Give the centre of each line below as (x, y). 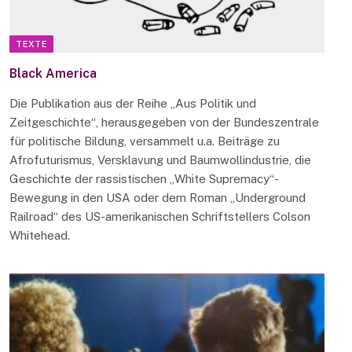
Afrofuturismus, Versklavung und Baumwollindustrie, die (161, 160)
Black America (53, 74)
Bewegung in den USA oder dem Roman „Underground (158, 198)
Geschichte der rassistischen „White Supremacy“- (145, 179)
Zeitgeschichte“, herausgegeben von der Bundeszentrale (165, 123)
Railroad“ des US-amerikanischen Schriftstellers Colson (160, 217)
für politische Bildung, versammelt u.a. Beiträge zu (147, 141)
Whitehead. (40, 236)
